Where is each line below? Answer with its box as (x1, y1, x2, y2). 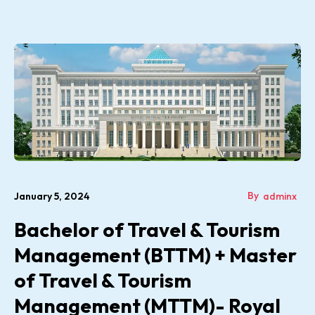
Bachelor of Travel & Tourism (14, 217, 280, 242)
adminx (263, 189, 297, 202)
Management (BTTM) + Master (14, 242, 297, 267)
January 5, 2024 (14, 189, 90, 202)
